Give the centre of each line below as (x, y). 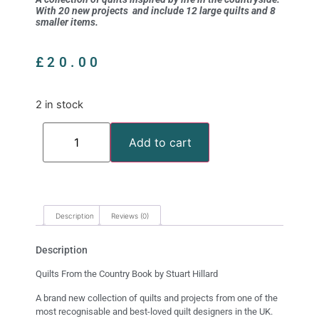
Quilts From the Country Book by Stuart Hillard (127, 274)
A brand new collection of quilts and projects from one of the (157, 298)
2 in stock (59, 104)
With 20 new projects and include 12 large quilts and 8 (156, 11)
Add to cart (160, 143)
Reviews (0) (130, 216)
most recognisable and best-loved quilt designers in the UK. (154, 311)
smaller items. (67, 22)
